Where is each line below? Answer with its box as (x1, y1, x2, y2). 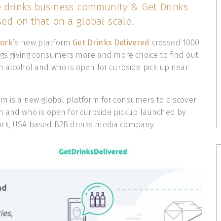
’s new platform (12, 38, 73, 48)
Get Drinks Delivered (73, 38, 150, 48)
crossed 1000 (149, 38, 200, 48)
